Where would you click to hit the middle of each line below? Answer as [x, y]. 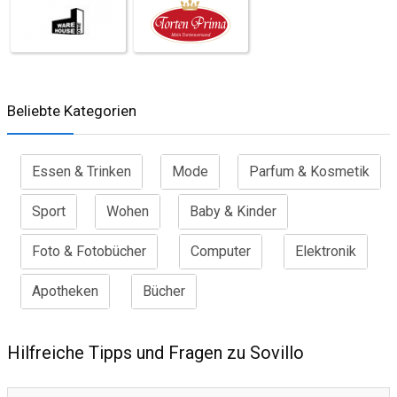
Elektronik [326, 251]
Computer [221, 251]
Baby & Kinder [233, 211]
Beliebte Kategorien [72, 110]
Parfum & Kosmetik [309, 171]
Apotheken [65, 291]
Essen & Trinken [82, 171]
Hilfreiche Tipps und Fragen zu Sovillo [156, 352]
